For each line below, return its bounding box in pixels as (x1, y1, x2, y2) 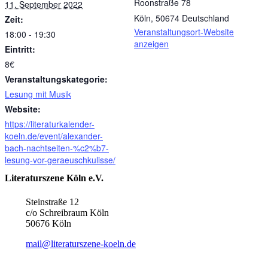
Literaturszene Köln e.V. (5, 173, 103, 184)
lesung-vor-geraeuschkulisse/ (5, 154, 115, 166)
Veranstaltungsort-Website (134, 26, 234, 38)
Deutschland (182, 12, 229, 25)
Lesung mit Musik (5, 88, 71, 100)
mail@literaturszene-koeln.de (26, 238, 136, 249)
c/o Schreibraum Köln (26, 207, 109, 218)
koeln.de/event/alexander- (5, 130, 103, 142)
